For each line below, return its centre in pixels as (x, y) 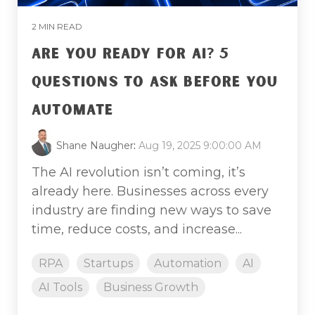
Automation (188, 263)
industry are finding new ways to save (152, 210)
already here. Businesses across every (150, 191)
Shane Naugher (95, 145)
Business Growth (151, 287)
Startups (108, 263)
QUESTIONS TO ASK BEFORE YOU (155, 82)
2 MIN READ (57, 26)
